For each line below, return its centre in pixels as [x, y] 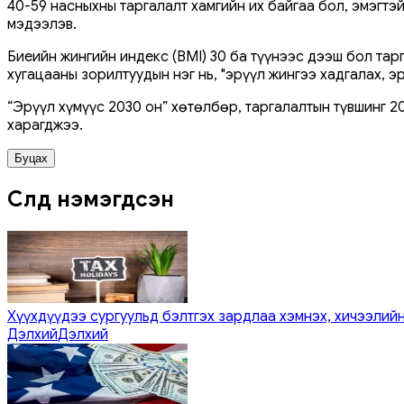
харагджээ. [45, 125]
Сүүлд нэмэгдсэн [91, 199]
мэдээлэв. [42, 24]
